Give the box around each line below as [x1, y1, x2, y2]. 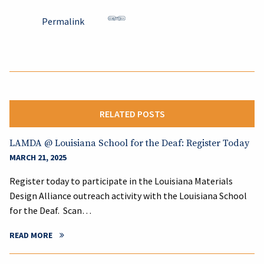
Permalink [42, 15, 84, 27]
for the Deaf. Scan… [9, 204, 91, 216]
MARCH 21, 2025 [9, 152, 67, 163]
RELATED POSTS [99, 108, 165, 120]
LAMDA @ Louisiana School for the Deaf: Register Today [9, 137, 249, 149]
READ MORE [9, 230, 52, 240]
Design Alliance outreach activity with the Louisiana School [9, 190, 247, 202]
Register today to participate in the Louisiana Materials [9, 175, 233, 187]
